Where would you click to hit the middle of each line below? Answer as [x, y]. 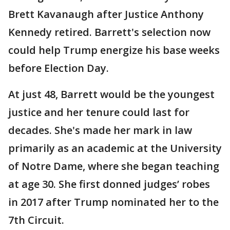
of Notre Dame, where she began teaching [114, 166]
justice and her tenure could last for [99, 112]
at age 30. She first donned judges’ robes [109, 184]
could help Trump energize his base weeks [114, 50]
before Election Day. [59, 68]
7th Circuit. [36, 220]
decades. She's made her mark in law [100, 130]
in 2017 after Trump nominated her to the [113, 202]
